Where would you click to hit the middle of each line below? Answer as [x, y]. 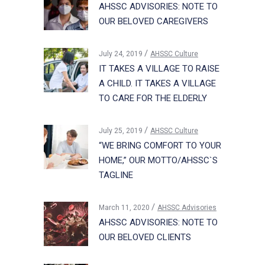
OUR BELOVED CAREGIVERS [153, 21]
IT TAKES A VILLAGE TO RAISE [159, 68]
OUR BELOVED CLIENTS [145, 237]
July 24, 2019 [122, 54]
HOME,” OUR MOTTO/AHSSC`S [158, 160]
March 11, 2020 [125, 207]
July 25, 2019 [122, 130]
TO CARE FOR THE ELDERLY [153, 98]
